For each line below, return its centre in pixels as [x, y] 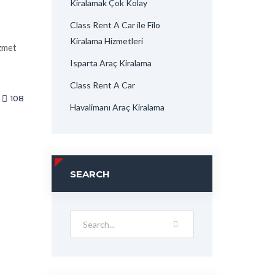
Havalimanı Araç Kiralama [117, 107]
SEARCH [90, 174]
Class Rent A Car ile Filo [115, 25]
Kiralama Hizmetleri [106, 41]
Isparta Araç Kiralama [110, 63]
